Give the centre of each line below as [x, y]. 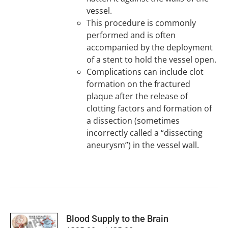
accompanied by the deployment [150, 47]
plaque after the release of [137, 96]
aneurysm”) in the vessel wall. [143, 145]
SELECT [34, 217]
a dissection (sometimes [133, 121]
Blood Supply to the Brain [118, 219]
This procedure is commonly [141, 23]
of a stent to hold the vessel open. [152, 60]
